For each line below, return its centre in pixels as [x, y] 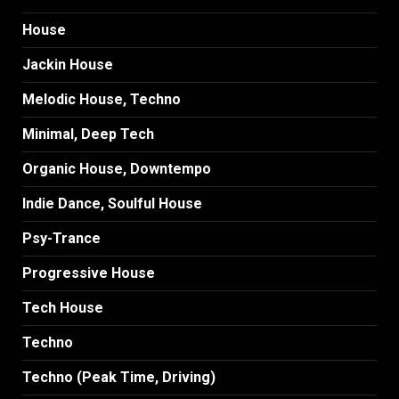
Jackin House [68, 64]
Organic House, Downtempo [117, 168]
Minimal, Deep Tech [88, 134]
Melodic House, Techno [102, 99]
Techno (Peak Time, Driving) [119, 377]
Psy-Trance [61, 238]
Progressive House [89, 273]
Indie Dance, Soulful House [112, 203]
